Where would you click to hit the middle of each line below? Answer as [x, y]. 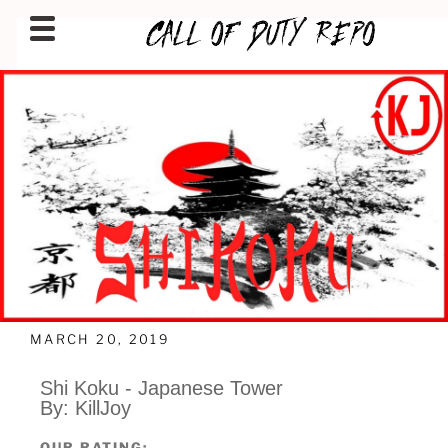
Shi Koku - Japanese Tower [161, 388]
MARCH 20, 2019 [100, 338]
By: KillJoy [85, 408]
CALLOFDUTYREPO [162, 84]
